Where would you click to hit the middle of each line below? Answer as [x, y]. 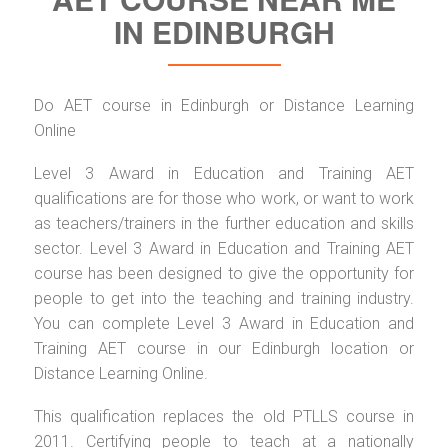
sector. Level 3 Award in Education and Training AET [224, 248]
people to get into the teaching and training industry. [224, 298]
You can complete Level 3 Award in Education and [224, 323]
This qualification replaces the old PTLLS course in [224, 416]
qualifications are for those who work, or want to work [224, 198]
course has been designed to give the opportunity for [224, 273]
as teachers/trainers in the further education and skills [224, 223]
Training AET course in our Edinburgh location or [224, 348]
